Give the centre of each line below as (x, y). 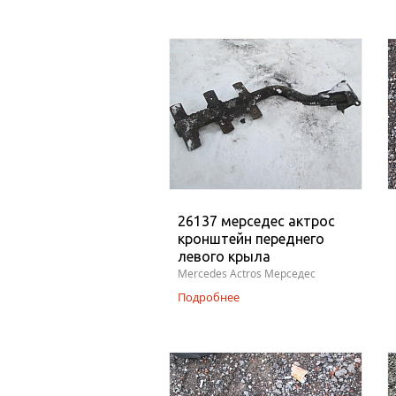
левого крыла (224, 256)
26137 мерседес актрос (256, 221)
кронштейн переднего (251, 239)
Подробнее (209, 297)
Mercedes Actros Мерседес (247, 274)
